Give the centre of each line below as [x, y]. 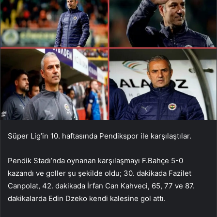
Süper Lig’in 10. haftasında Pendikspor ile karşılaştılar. [100, 136]
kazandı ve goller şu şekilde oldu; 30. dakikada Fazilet [100, 173]
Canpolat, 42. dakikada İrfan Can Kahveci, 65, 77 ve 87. [101, 186]
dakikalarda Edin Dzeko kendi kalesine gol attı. [87, 198]
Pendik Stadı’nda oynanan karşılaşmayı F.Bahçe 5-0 [95, 160]
